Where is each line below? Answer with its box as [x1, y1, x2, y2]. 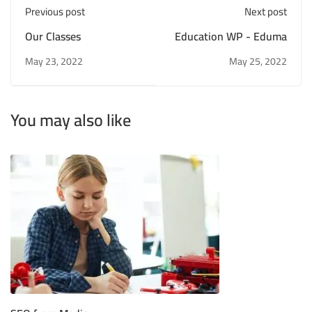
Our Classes [25, 25, 81, 47]
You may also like [10, 104, 131, 136]
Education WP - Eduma [175, 25, 287, 47]
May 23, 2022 [25, 52, 83, 70]
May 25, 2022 [229, 52, 287, 70]
